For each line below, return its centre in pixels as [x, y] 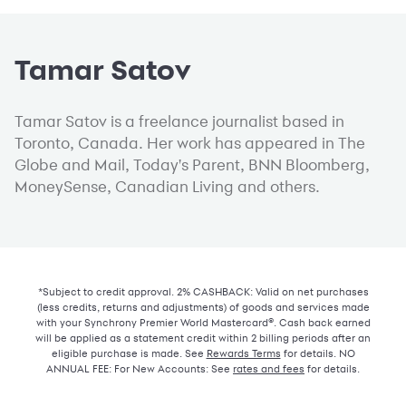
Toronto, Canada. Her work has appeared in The [190, 143]
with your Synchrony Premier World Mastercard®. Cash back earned [203, 323]
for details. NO [318, 353]
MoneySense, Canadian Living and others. [167, 187]
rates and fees [269, 369]
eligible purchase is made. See [129, 353]
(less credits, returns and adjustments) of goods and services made [203, 307]
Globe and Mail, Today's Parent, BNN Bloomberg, [192, 165]
